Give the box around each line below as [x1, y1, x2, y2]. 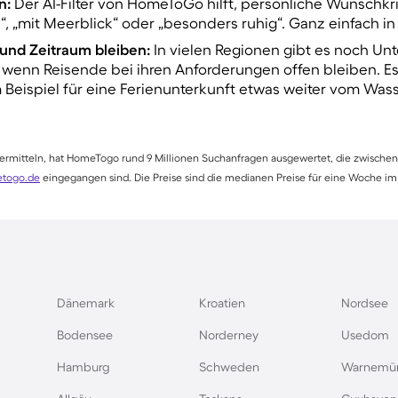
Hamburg [57, 360, 110, 375]
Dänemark [57, 296, 115, 311]
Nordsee [341, 296, 388, 311]
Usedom [341, 328, 389, 343]
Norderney [199, 328, 259, 343]
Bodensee [57, 328, 113, 343]
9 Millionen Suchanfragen [147, 152, 268, 164]
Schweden [199, 360, 259, 375]
